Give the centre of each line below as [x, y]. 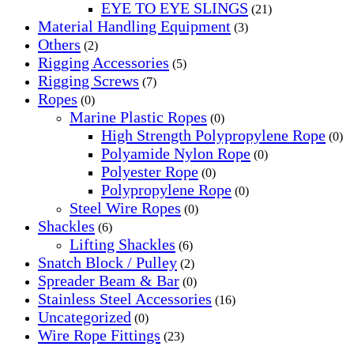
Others [59, 44]
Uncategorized [85, 316]
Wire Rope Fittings [99, 335]
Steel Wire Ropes [125, 207]
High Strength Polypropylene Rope [213, 135]
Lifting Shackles [122, 244]
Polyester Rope [150, 171]
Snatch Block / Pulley [107, 262]
